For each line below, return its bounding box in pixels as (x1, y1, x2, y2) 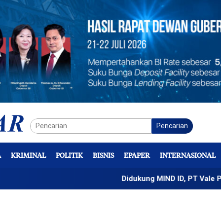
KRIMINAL (11, 150, 46, 160)
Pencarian (156, 121, 188, 130)
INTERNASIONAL (160, 150, 216, 160)
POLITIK (56, 150, 83, 160)
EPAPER (124, 150, 150, 160)
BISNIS (93, 150, 114, 160)
